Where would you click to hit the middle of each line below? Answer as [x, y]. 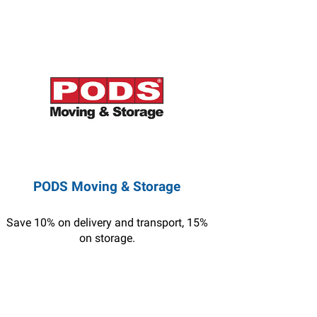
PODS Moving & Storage [107, 186]
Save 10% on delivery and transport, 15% [107, 223]
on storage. [107, 238]
